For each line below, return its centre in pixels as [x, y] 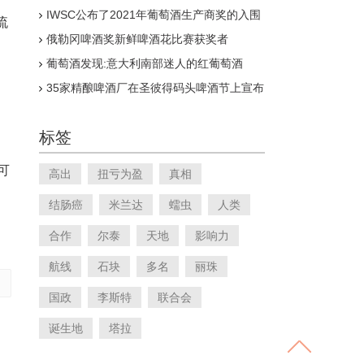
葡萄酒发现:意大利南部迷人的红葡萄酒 [145, 63]
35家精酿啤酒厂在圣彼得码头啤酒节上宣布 [155, 88]
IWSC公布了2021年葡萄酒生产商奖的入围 [154, 15]
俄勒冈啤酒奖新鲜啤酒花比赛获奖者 [137, 39]
